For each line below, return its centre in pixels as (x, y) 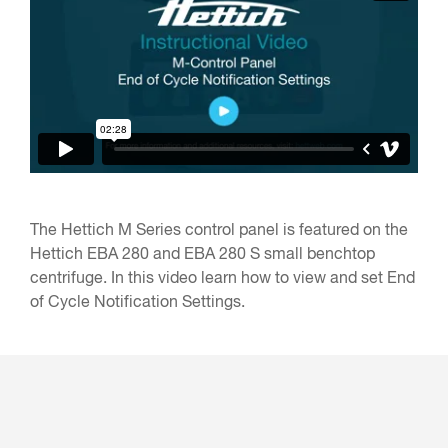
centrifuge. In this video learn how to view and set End (222, 279)
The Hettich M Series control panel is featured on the (219, 231)
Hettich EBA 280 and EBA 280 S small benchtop (202, 255)
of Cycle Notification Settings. (137, 303)
